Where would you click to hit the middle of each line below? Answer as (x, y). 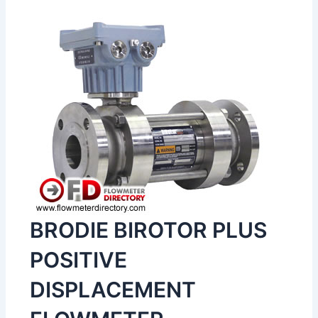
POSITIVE (79, 260)
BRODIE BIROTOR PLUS (149, 230)
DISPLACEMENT (113, 290)
